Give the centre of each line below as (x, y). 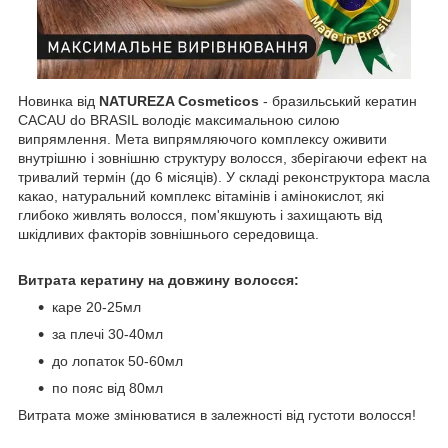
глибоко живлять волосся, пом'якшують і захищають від (200, 215)
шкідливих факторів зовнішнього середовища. (168, 234)
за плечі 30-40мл (107, 334)
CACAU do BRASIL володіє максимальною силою (179, 120)
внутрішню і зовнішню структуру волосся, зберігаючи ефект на (222, 158)
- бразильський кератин (338, 101)
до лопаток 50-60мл (117, 361)
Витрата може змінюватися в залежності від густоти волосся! (217, 415)
